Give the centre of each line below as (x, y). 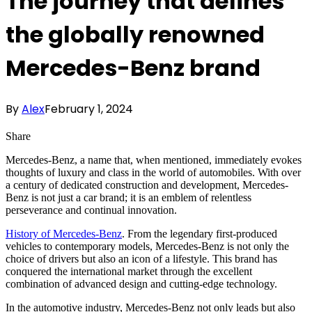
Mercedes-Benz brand (133, 68)
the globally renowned (135, 35)
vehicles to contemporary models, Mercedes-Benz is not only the (147, 246)
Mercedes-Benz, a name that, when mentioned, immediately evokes (154, 159)
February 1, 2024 (89, 109)
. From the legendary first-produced (200, 233)
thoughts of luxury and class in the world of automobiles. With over (153, 172)
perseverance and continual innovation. (91, 210)
